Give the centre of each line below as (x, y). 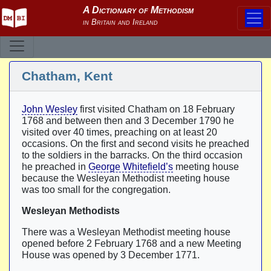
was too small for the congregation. (96, 190)
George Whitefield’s (131, 167)
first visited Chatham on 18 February (156, 109)
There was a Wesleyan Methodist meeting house (126, 232)
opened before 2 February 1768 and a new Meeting (132, 243)
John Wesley (50, 109)
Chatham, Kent (67, 76)
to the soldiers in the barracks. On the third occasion (132, 155)
